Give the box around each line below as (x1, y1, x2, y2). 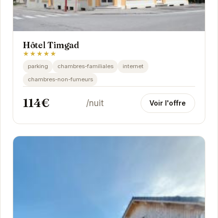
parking (27, 62, 48, 70)
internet (122, 62, 144, 70)
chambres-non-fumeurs (27, 75, 93, 83)
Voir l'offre (149, 98, 186, 107)
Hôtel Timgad (22, 39, 79, 50)
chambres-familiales (57, 62, 113, 70)
